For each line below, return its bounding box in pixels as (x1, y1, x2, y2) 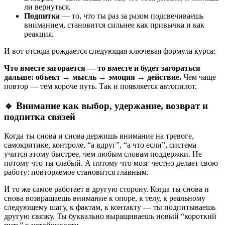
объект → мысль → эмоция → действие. (36, 73, 183, 82)
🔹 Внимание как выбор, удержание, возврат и (4, 100, 208, 111)
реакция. (24, 30, 54, 39)
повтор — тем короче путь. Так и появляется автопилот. (4, 82, 197, 91)
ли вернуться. (24, 3, 71, 12)
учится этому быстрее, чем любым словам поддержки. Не (4, 150, 202, 159)
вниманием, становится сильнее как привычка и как (24, 21, 204, 30)
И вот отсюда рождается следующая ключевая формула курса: (4, 47, 215, 56)
